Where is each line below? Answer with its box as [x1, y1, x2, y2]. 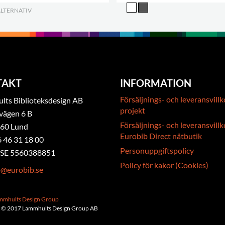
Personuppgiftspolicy [120, 146, 194, 155]
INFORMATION [120, 77, 191, 89]
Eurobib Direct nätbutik [120, 131, 202, 141]
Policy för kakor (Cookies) [120, 160, 208, 170]
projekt [120, 105, 145, 115]
